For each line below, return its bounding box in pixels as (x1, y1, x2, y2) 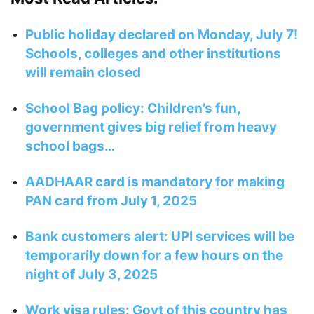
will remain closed (25, 64, 141, 81)
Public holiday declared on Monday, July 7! (25, 27, 298, 43)
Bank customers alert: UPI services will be (25, 228, 294, 245)
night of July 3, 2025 (25, 266, 158, 283)
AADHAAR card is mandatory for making (25, 174, 285, 191)
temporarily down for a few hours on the (25, 247, 283, 264)
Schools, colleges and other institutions (25, 46, 281, 62)
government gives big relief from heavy (25, 119, 277, 136)
